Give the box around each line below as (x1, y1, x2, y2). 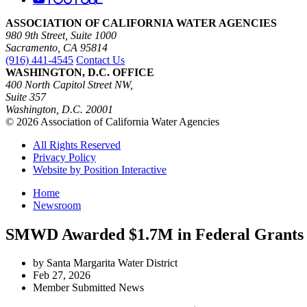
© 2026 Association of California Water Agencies (5, 115, 219, 127)
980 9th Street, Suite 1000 (5, 29, 116, 41)
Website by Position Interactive (33, 163, 167, 175)
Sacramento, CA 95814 (5, 41, 108, 53)
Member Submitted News (33, 282, 144, 294)
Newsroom (33, 199, 81, 211)
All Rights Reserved (33, 138, 121, 151)
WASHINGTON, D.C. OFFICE (5, 66, 154, 78)
